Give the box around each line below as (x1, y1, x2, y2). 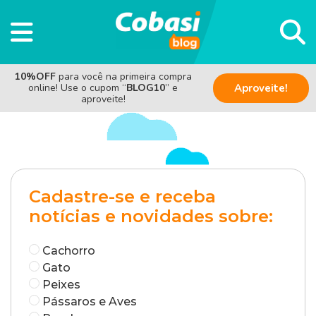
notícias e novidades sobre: (29, 205, 273, 226)
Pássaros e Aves (42, 294, 137, 308)
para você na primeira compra (58, 69, 192, 83)
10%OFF (14, 69, 59, 83)
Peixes (42, 277, 80, 291)
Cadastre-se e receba (29, 186, 216, 207)
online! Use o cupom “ (28, 80, 126, 95)
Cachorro (42, 243, 95, 257)
